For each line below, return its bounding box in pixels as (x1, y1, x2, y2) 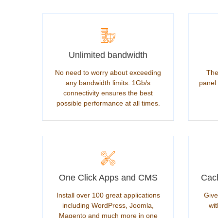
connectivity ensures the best (63, 89, 153, 97)
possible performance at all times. (56, 99, 160, 107)
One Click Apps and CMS (58, 173, 158, 182)
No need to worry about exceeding (55, 69, 161, 76)
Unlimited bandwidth (69, 50, 147, 60)
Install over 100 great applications (56, 191, 160, 199)
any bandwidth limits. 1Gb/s (66, 79, 150, 87)
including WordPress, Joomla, (62, 201, 154, 209)
